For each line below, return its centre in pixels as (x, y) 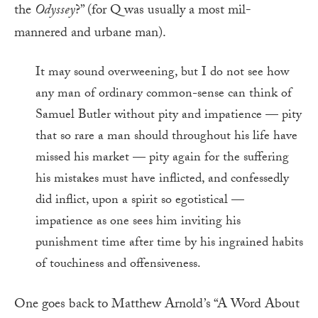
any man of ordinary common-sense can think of (164, 94)
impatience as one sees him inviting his (138, 222)
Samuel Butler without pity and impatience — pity (169, 116)
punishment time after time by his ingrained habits (169, 243)
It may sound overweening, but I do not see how (162, 73)
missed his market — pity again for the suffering (162, 158)
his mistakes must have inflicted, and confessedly (162, 180)
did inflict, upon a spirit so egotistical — (140, 201)
